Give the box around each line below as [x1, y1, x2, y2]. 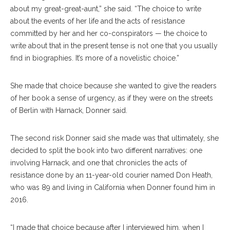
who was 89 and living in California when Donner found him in [10, 183, 215, 192]
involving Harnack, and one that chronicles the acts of [10, 159, 187, 167]
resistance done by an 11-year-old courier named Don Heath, [10, 171, 213, 180]
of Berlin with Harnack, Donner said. [10, 106, 127, 115]
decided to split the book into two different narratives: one [10, 146, 202, 155]
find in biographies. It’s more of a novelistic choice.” [10, 54, 179, 63]
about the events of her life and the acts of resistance [10, 17, 185, 26]
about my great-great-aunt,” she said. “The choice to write [10, 5, 201, 13]
